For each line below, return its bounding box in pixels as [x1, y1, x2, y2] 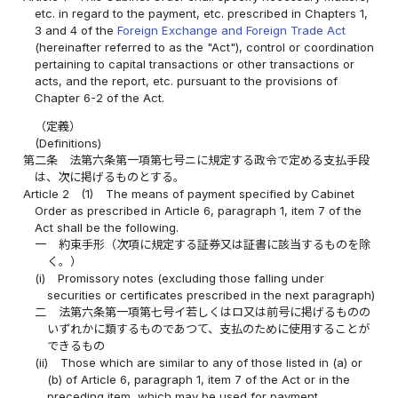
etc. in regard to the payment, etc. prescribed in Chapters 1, [35, 6, 369, 21]
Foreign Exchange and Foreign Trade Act [117, 23, 346, 38]
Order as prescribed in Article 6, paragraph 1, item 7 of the [35, 203, 362, 219]
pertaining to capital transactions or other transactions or [35, 57, 355, 72]
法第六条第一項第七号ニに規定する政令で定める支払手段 [69, 153, 370, 168]
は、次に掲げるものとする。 [35, 170, 186, 185]
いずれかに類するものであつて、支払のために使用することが [46, 322, 370, 337]
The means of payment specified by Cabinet [105, 187, 354, 202]
